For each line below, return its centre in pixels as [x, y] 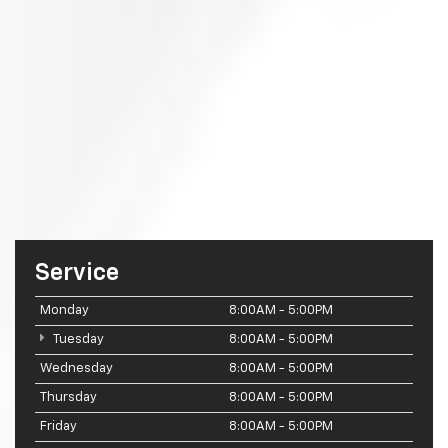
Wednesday [76, 368]
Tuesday [77, 339]
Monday [64, 310]
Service [77, 272]
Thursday [68, 397]
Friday [58, 426]
